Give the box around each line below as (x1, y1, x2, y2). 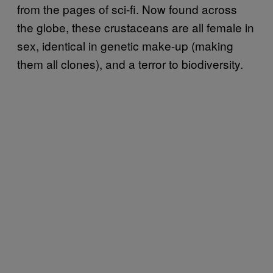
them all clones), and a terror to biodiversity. (17, 55, 246, 72)
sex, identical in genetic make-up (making (17, 37, 233, 54)
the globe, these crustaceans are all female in (17, 18, 254, 35)
